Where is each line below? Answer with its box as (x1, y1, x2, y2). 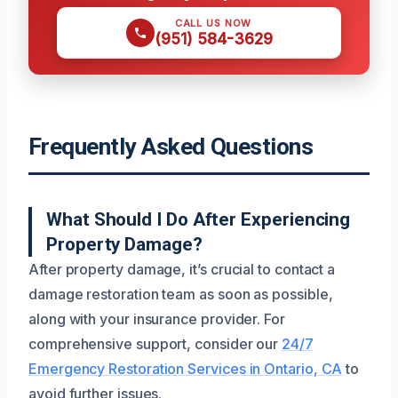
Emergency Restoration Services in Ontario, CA (28, 360, 343, 378)
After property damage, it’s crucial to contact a (28, 260, 336, 278)
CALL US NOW (174, 17, 252, 29)
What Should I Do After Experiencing (46, 209, 351, 230)
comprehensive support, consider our (28, 335, 283, 353)
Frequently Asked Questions (28, 133, 314, 160)
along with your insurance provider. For (28, 310, 285, 328)
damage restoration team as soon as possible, (28, 285, 333, 303)
